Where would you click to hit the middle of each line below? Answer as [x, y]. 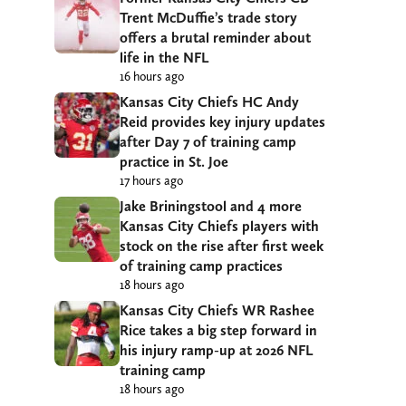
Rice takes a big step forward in [218, 331]
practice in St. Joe [174, 162]
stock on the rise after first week [222, 246]
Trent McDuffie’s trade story [208, 18]
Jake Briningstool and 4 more [211, 207]
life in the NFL [164, 58]
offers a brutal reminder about [215, 38]
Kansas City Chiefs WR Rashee [217, 311]
